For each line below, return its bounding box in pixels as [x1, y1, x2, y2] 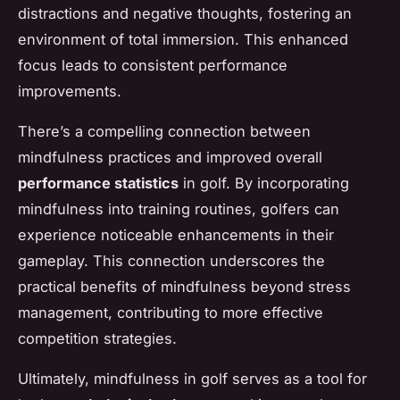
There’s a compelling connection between [18, 122, 311, 141]
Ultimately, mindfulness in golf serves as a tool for [18, 370, 367, 388]
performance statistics [18, 174, 179, 193]
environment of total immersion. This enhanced [18, 30, 348, 49]
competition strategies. [18, 329, 177, 348]
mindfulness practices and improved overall [18, 148, 322, 167]
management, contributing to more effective [18, 304, 323, 322]
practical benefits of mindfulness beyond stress [18, 278, 351, 296]
